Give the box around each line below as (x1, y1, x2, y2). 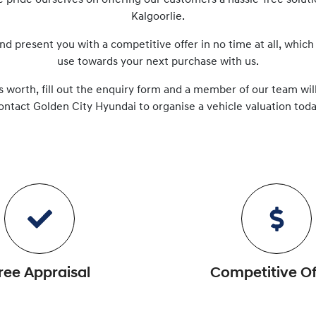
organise (152, 102, 195, 113)
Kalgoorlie (131, 11, 182, 23)
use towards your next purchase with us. (57, 56, 259, 68)
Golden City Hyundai (32, 102, 136, 113)
